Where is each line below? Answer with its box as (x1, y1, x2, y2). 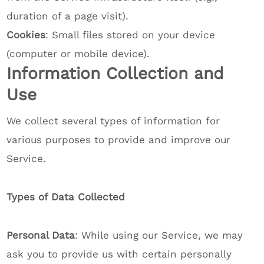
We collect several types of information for (6, 115, 220, 127)
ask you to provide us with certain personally (6, 248, 232, 260)
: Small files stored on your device (45, 29, 216, 41)
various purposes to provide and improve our (6, 134, 231, 146)
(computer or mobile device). (6, 48, 150, 60)
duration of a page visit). (6, 10, 129, 22)
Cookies (6, 29, 46, 41)
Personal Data (6, 229, 75, 241)
